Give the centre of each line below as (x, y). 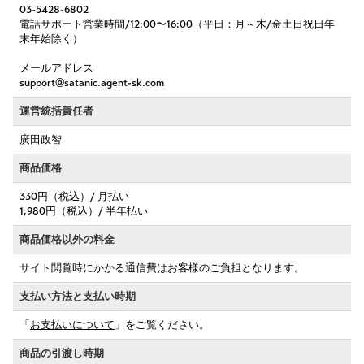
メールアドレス (56, 68)
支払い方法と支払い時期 (78, 297)
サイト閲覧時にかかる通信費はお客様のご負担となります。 (162, 268)
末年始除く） (51, 39)
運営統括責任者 (56, 111)
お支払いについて (72, 325)
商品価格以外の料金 (67, 240)
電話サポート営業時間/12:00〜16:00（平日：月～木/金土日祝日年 (177, 24)
